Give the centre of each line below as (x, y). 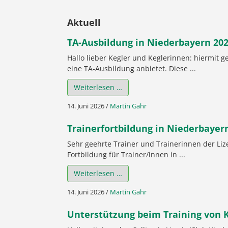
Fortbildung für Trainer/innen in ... (126, 154)
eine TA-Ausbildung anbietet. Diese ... (132, 68)
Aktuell (84, 22)
